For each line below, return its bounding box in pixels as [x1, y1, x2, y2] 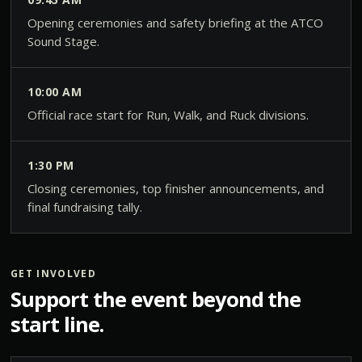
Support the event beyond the [10, 285, 301, 313]
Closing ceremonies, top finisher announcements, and [27, 180, 324, 196]
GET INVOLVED [10, 267, 96, 280]
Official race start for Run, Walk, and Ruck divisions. [27, 107, 309, 123]
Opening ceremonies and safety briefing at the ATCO [27, 15, 323, 31]
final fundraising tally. [27, 199, 142, 215]
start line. [10, 310, 103, 338]
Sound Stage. [27, 33, 99, 49]
